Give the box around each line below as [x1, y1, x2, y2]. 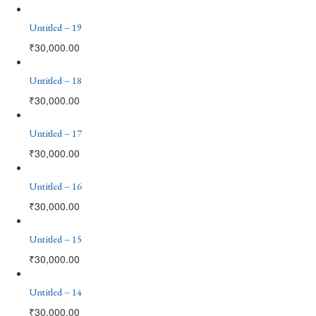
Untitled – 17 [29, 126, 82, 140]
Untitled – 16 [29, 179, 82, 193]
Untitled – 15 [29, 232, 82, 245]
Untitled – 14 [29, 285, 82, 298]
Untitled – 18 [29, 73, 82, 87]
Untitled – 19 [29, 20, 82, 34]
